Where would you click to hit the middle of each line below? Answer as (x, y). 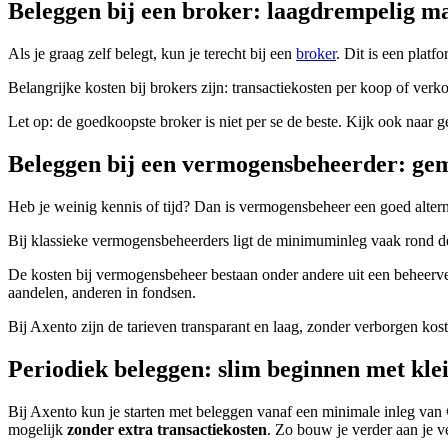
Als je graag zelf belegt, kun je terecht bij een (152, 54)
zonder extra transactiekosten (167, 429)
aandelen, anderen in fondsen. (102, 293)
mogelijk (37, 429)
